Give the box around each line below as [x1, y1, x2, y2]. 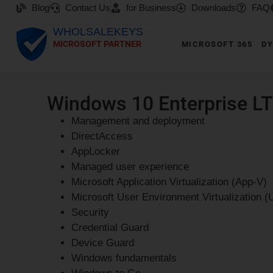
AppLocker [71, 146, 121, 158]
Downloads [191, 2, 236, 13]
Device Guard [71, 237, 135, 249]
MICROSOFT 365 [181, 40, 253, 49]
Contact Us [65, 2, 110, 13]
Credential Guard [71, 222, 149, 234]
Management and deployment [71, 115, 205, 127]
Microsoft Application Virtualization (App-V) [71, 176, 268, 188]
